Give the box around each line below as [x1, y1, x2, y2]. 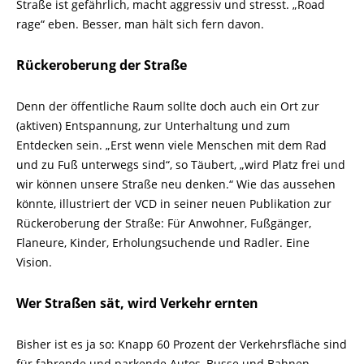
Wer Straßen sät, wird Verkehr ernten [16, 294, 258, 312]
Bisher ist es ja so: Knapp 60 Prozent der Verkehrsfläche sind [16, 336, 347, 352]
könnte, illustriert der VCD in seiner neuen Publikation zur [16, 196, 331, 211]
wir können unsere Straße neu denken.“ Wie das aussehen [16, 176, 336, 192]
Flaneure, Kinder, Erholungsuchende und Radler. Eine [16, 235, 310, 250]
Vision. [16, 254, 52, 270]
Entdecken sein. [16, 137, 102, 153]
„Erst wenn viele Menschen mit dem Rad [102, 137, 327, 153]
